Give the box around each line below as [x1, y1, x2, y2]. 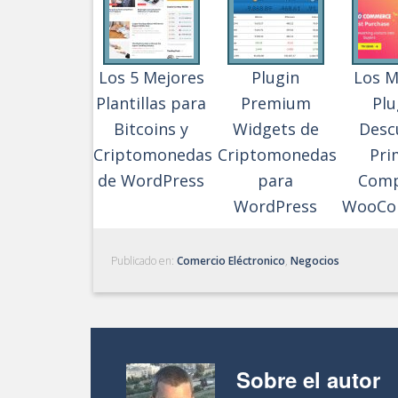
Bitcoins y [114, 118, 188, 139]
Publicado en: [111, 253, 177, 268]
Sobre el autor [236, 364, 380, 394]
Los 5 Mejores [98, 67, 204, 88]
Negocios [291, 253, 339, 268]
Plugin [251, 67, 299, 88]
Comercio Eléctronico [177, 253, 285, 268]
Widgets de [232, 118, 319, 139]
